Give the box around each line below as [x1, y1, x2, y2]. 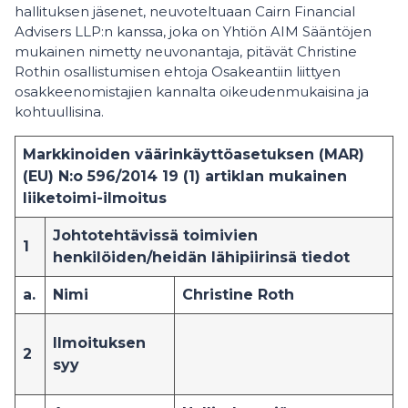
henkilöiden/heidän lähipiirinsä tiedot [53, 249, 350, 266]
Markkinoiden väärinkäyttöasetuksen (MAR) [23, 146, 364, 163]
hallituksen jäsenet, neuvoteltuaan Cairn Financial [15, 3, 355, 20]
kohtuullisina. [15, 103, 104, 120]
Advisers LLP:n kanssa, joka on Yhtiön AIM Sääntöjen [15, 23, 372, 40]
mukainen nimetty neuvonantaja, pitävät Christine [15, 43, 357, 60]
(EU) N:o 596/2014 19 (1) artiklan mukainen [23, 168, 347, 185]
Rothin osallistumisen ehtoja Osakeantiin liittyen [15, 63, 341, 80]
